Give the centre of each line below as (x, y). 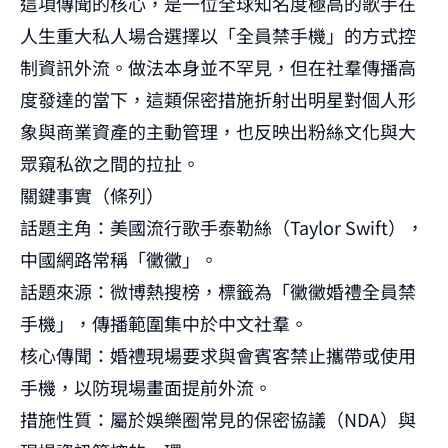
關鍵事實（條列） (92, 195)
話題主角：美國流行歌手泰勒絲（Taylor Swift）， (222, 227)
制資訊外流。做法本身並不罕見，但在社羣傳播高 (218, 67)
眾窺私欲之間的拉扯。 (110, 163)
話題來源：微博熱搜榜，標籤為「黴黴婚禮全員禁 (218, 291)
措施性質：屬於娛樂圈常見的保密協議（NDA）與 (218, 419)
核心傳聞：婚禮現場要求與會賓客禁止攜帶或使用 (218, 355)
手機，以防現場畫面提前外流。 (146, 387)
